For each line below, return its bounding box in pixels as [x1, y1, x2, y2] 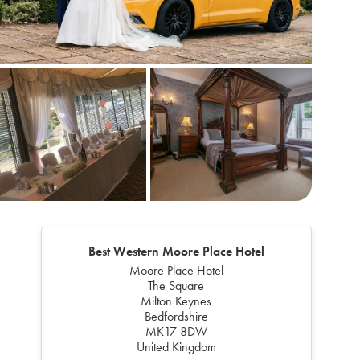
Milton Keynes [141, 292, 212, 309]
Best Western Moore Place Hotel [88, 243, 264, 259]
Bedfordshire [144, 308, 208, 324]
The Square [148, 277, 205, 293]
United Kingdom [136, 338, 216, 354]
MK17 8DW [145, 323, 207, 339]
